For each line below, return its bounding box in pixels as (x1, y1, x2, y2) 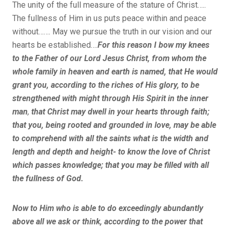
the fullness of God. (12, 173, 84, 183)
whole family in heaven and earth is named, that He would (12, 66, 218, 76)
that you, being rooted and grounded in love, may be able (12, 120, 216, 130)
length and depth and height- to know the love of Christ (12, 146, 210, 157)
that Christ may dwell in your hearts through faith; (29, 106, 209, 117)
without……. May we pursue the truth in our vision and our (12, 26, 212, 36)
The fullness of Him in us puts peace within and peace (12, 13, 206, 23)
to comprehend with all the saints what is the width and (12, 133, 208, 143)
